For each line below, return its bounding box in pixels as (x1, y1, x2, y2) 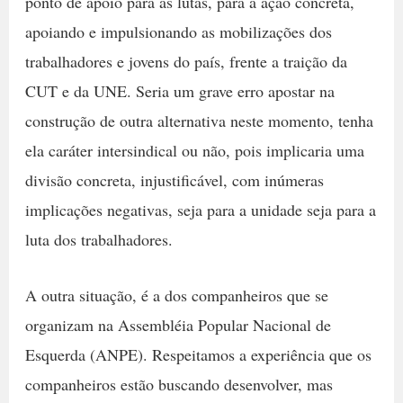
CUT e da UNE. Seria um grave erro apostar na (24, 80, 335, 103)
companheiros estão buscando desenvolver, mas (24, 372, 333, 395)
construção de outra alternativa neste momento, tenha (24, 110, 373, 132)
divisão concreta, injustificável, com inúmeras (24, 169, 324, 192)
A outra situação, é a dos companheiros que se (24, 283, 328, 306)
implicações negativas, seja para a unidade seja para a (24, 199, 376, 221)
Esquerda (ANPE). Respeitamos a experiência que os (24, 343, 372, 365)
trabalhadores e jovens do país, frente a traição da (24, 50, 347, 73)
